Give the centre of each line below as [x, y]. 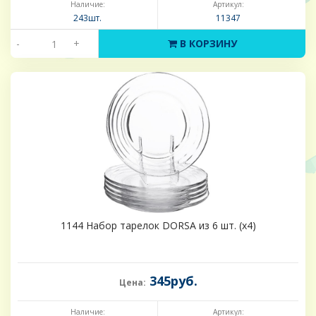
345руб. [171, 281]
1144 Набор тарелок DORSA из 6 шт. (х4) [158, 226]
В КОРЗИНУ [207, 44]
